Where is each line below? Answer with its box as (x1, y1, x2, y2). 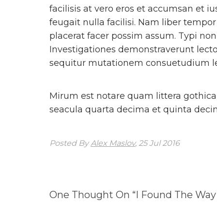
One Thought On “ (49, 189, 136, 201)
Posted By (49, 138, 91, 148)
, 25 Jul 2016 (135, 138, 180, 148)
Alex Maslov (91, 138, 135, 148)
